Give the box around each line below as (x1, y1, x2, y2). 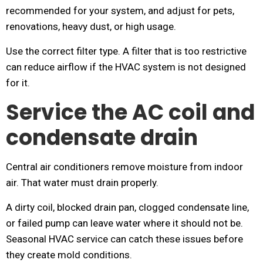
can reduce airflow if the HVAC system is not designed (6, 61, 246, 73)
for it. (6, 77, 30, 89)
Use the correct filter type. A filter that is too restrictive (6, 45, 247, 57)
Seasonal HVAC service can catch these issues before (6, 233, 243, 245)
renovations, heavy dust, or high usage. (6, 21, 176, 32)
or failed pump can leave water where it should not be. (6, 217, 243, 229)
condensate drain (6, 123, 198, 153)
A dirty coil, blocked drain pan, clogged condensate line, (6, 201, 249, 213)
